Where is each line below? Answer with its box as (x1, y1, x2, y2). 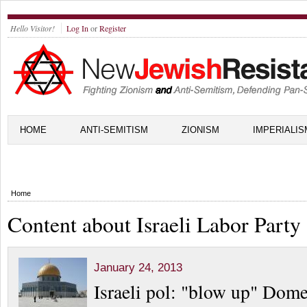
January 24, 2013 (94, 261, 182, 274)
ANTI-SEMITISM (80, 125, 148, 135)
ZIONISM (182, 125, 219, 135)
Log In (66, 23, 88, 34)
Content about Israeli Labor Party (8, 210, 301, 238)
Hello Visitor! (10, 23, 55, 34)
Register (99, 23, 126, 34)
